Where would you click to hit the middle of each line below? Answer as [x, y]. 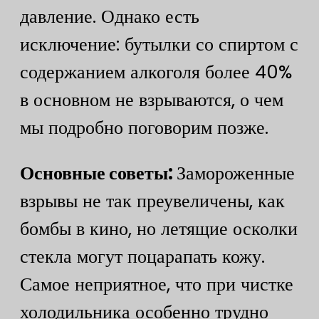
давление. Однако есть [110, 16]
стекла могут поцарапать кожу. [142, 257]
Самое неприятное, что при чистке [157, 284]
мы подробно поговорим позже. [144, 127]
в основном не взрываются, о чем [152, 99]
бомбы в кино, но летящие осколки [159, 229]
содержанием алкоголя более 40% [156, 72]
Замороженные [236, 173]
